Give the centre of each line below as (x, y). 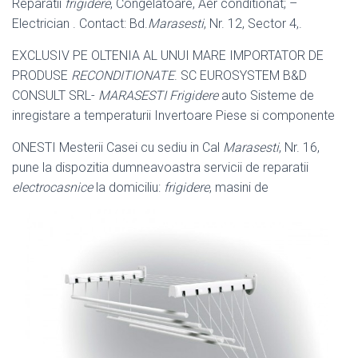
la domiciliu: (128, 188)
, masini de (239, 188)
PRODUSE (42, 76)
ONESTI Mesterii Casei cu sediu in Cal (117, 148)
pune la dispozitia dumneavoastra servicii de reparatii (160, 168)
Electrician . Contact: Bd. (80, 24)
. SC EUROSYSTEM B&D (241, 76)
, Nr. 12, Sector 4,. (253, 24)
